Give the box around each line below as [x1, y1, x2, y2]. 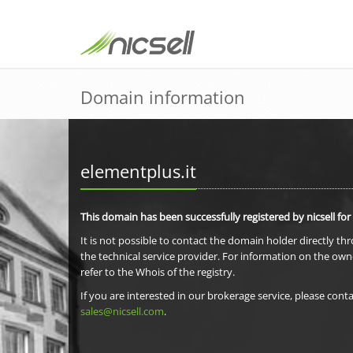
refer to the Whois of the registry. [80, 265, 235, 279]
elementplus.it [80, 159, 196, 183]
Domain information [80, 85, 245, 109]
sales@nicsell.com [80, 304, 164, 318]
